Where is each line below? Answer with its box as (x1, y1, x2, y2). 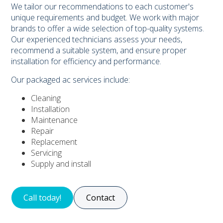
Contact (86, 192, 115, 203)
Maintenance (31, 114, 78, 125)
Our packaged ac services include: (11, 74, 130, 85)
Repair (31, 125, 54, 136)
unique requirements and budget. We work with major (11, 11, 200, 23)
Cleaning (31, 92, 61, 104)
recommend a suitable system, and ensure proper (11, 44, 187, 56)
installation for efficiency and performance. (11, 55, 162, 67)
